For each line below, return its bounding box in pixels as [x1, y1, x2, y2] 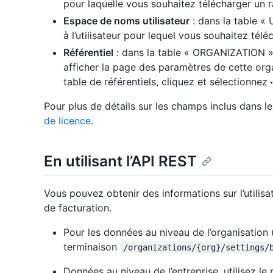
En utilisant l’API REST [44, 152, 197, 171]
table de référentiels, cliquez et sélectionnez [63, 76, 271, 88]
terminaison [63, 240, 120, 253]
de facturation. [44, 201, 112, 214]
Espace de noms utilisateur [63, 15, 190, 27]
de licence [44, 115, 91, 127]
